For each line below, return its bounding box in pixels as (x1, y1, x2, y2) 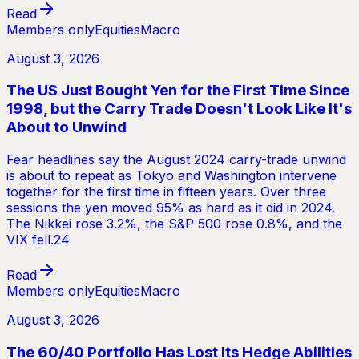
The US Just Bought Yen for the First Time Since (6, 81, 349, 100)
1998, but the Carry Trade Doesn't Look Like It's (6, 99, 352, 119)
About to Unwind (6, 118, 127, 137)
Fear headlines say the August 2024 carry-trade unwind (6, 151, 346, 167)
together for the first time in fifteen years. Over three (6, 184, 326, 200)
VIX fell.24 (6, 232, 70, 248)
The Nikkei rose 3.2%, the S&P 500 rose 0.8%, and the (6, 216, 342, 232)
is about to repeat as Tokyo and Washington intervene (6, 167, 337, 184)
